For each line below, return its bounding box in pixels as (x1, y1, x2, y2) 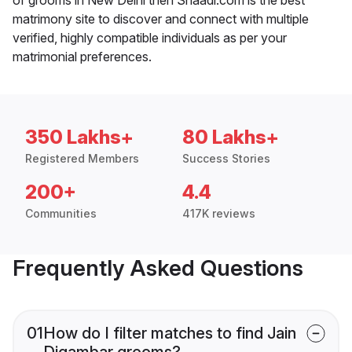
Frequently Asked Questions (13, 254, 303, 281)
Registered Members (25, 151, 139, 165)
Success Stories (182, 151, 270, 165)
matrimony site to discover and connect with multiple (13, 10, 309, 27)
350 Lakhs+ (25, 125, 134, 148)
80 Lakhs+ (182, 125, 279, 148)
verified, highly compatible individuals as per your (13, 29, 287, 46)
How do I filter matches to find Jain (43, 323, 296, 343)
